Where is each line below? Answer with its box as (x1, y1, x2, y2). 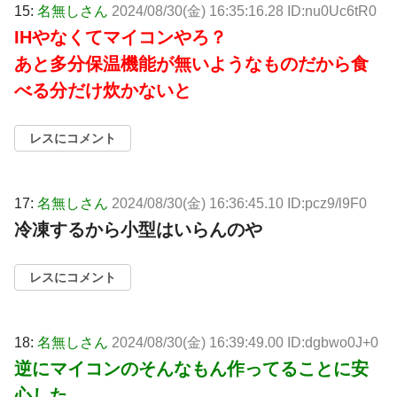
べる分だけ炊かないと (14, 81, 191, 101)
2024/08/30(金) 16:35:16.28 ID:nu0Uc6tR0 (112, 4, 377, 19)
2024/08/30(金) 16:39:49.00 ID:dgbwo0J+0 (112, 335, 378, 351)
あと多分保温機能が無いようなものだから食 (14, 54, 369, 74)
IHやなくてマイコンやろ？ (14, 27, 227, 48)
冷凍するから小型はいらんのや (14, 220, 262, 240)
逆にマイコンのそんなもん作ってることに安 (14, 359, 369, 379)
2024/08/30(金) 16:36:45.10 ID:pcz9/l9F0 (112, 196, 367, 212)
